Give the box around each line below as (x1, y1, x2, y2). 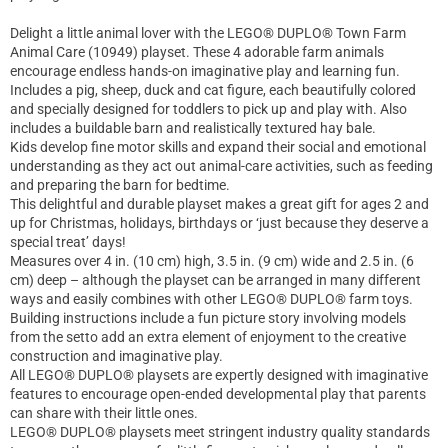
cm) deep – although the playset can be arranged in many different (10, 272, 421, 289)
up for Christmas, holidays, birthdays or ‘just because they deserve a (10, 215, 429, 232)
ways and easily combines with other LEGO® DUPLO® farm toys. (10, 291, 413, 308)
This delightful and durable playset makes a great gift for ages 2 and (10, 196, 429, 213)
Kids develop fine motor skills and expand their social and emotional (10, 139, 426, 156)
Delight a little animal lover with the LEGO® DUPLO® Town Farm (10, 25, 406, 42)
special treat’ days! (10, 234, 126, 251)
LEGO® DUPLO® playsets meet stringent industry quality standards (10, 424, 430, 441)
